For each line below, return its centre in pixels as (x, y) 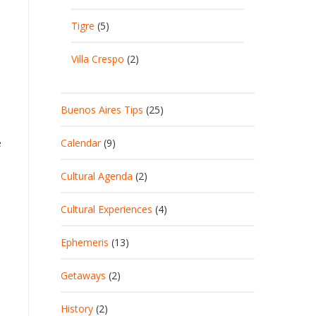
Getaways (83, 275)
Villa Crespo (98, 59)
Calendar (81, 143)
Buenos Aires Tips (102, 110)
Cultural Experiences (107, 209)
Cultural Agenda (97, 176)
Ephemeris (85, 242)
